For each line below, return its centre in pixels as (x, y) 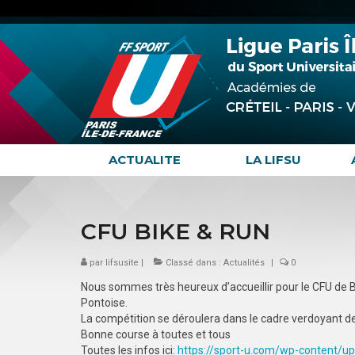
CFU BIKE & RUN (176, 231)
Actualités (244, 263)
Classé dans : (193, 263)
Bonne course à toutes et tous (156, 334)
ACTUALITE (145, 160)
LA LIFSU (273, 160)
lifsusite (122, 263)
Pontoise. (104, 303)
